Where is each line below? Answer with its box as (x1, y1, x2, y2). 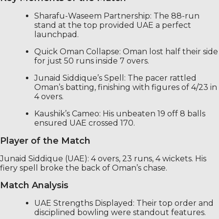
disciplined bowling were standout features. (34, 207, 206, 217)
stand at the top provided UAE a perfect (34, 20, 191, 30)
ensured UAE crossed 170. (34, 118, 135, 128)
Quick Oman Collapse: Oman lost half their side (34, 46, 218, 56)
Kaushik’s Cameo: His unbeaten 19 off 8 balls (34, 109, 205, 118)
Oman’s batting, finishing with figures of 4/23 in (34, 82, 217, 92)
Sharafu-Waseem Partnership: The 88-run (34, 11, 199, 21)
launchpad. (34, 29, 79, 39)
